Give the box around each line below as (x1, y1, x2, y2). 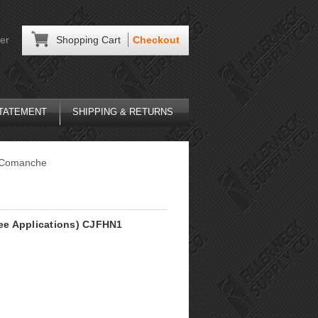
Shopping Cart (55, 34, 121, 45)
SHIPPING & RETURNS (72, 106, 173, 117)
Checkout (132, 34, 180, 45)
